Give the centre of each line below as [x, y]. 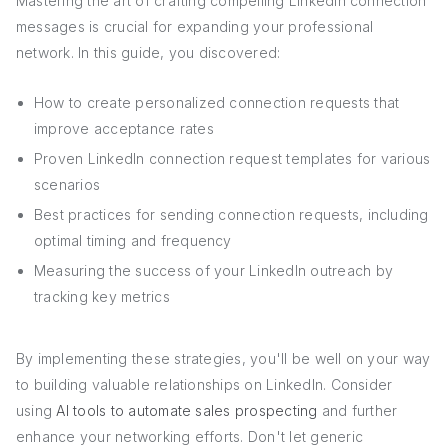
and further [357, 410]
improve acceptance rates [124, 128]
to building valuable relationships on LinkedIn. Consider [204, 384]
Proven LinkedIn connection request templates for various [232, 158]
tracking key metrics [102, 296]
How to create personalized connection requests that [217, 102]
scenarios [67, 184]
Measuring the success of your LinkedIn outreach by [213, 270]
